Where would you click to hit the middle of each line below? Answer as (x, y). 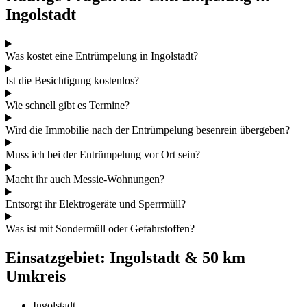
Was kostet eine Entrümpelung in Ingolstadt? (102, 56)
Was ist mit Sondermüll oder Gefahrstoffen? (100, 229)
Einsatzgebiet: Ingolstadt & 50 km (125, 258)
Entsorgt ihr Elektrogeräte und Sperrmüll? (96, 204)
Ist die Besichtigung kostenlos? (72, 81)
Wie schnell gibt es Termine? (67, 106)
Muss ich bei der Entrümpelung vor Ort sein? (103, 155)
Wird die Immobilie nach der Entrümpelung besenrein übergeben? (148, 130)
